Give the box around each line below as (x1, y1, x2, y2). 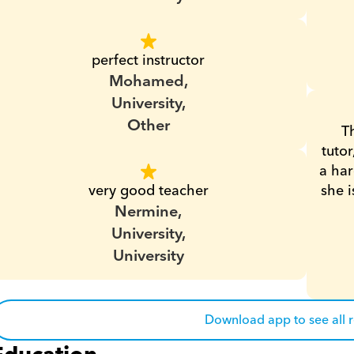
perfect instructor (92, 48, 205, 73)
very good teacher (88, 179, 209, 203)
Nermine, (115, 198, 183, 225)
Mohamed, (108, 68, 188, 95)
